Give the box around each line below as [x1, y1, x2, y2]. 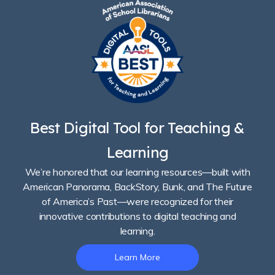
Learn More [115, 252, 160, 263]
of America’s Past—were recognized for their [41, 195, 234, 207]
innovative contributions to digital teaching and [39, 209, 236, 222]
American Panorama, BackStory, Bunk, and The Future [23, 180, 252, 193]
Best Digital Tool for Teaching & [30, 118, 245, 137]
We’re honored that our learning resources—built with [25, 165, 250, 178]
